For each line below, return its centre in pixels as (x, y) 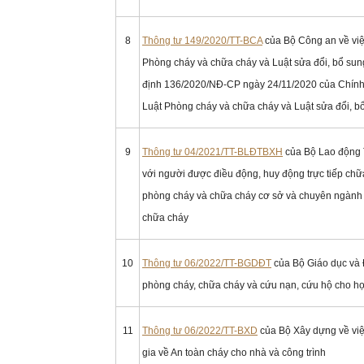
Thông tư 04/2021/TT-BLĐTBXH (212, 152)
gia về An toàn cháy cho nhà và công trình (234, 353)
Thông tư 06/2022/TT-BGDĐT (207, 263)
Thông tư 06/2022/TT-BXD (200, 331)
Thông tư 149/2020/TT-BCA (202, 41)
